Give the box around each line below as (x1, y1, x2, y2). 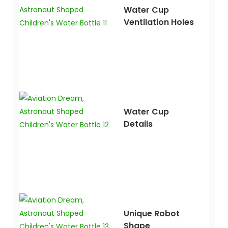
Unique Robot (123, 207, 180, 219)
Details (123, 118, 153, 130)
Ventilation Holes (123, 16, 194, 28)
